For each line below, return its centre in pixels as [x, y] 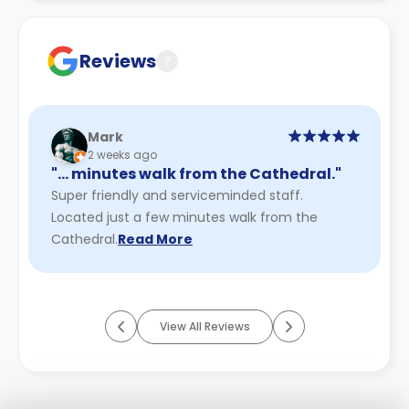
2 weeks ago [122, 155]
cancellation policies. [125, 34]
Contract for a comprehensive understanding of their [213, 12]
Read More [155, 239]
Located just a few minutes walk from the [184, 217]
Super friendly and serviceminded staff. [177, 195]
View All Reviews [204, 326]
